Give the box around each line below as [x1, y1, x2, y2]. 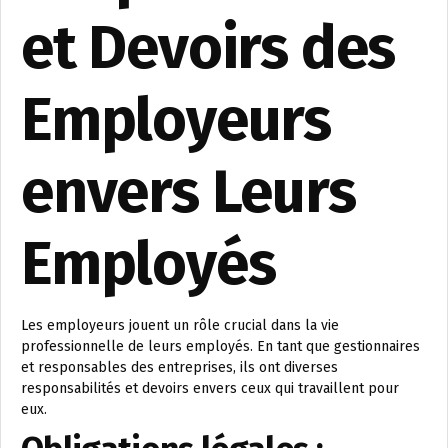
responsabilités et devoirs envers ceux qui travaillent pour [21, 379, 399, 397]
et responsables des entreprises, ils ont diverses [21, 358, 338, 376]
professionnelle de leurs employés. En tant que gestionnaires [21, 337, 420, 355]
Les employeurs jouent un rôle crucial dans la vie [21, 316, 339, 334]
